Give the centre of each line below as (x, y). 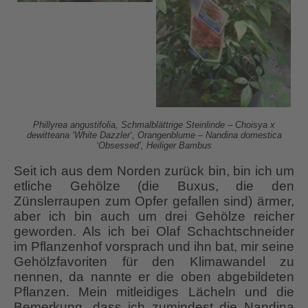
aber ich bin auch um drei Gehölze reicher (154, 216)
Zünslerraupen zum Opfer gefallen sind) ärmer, (154, 201)
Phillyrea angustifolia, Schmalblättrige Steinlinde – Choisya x (154, 124)
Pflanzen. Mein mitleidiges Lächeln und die (154, 291)
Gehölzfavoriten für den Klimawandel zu (154, 261)
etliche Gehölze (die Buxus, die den (154, 186)
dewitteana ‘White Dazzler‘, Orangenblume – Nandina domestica (154, 135)
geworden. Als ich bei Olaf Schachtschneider (154, 231)
